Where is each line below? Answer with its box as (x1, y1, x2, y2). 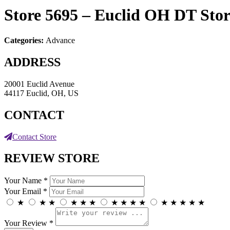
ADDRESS (4, 55, 61, 69)
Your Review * (4, 219, 53, 228)
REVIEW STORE (4, 151, 100, 165)
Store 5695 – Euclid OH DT (4, 6, 200, 25)
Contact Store (12, 132, 56, 141)
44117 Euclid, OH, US (4, 88, 79, 98)
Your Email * (4, 187, 47, 196)
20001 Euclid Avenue (4, 79, 74, 88)
